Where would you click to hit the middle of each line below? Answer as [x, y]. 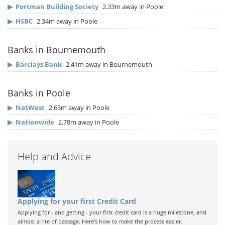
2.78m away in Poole [88, 122]
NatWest [30, 108]
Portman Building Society [57, 7]
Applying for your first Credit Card [77, 201]
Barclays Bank [39, 65]
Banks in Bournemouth [57, 50]
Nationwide [35, 122]
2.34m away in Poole [66, 21]
